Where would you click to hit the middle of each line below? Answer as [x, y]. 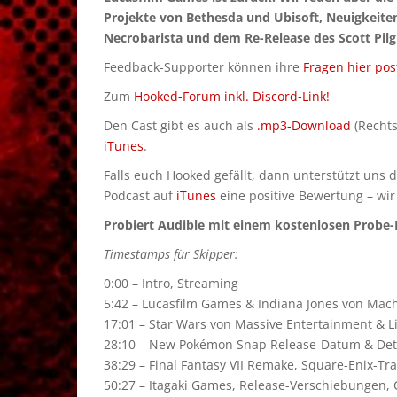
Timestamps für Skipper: [171, 254]
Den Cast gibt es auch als [180, 125]
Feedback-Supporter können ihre [203, 67]
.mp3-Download [304, 125]
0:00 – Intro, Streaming [171, 283]
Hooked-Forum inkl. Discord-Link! [232, 96]
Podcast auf [140, 195]
